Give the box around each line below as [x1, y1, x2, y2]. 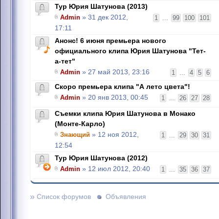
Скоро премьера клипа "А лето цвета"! [55, 83, 190, 90]
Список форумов [35, 193, 91, 200]
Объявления [106, 193, 146, 200]
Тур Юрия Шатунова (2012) [55, 154, 148, 162]
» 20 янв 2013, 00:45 [80, 94, 148, 101]
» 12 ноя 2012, [90, 131, 139, 138]
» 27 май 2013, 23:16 [80, 68, 150, 76]
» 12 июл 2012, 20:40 [80, 165, 150, 173]
